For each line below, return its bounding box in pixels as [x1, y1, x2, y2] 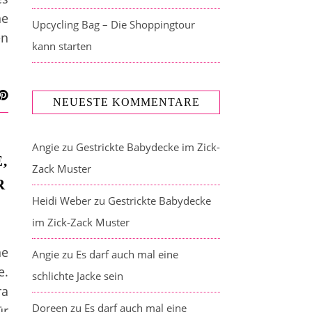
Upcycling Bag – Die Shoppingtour [32, 17, 195, 31]
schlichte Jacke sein [32, 269, 123, 283]
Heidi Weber [32, 194, 91, 208]
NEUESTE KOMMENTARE [52, 96, 200, 108]
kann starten [32, 39, 92, 53]
